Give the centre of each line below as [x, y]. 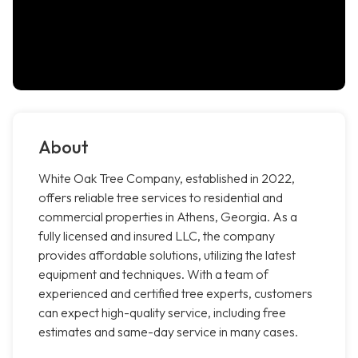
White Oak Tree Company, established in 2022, [167, 179]
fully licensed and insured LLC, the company [157, 236]
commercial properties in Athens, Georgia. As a [168, 217]
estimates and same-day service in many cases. [168, 332]
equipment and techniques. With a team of [153, 274]
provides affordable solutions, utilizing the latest [167, 255]
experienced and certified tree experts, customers [175, 294]
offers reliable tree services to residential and [161, 198]
